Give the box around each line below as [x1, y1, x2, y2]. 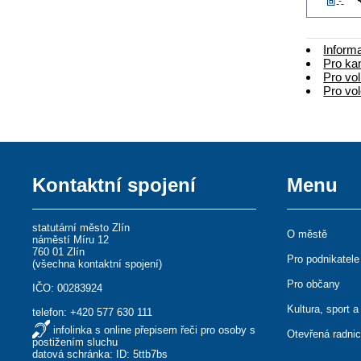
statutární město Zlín [32, 221, 131, 234]
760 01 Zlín [32, 245, 85, 258]
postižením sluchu [32, 335, 118, 348]
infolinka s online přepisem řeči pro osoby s [53, 323, 256, 336]
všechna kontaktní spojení [35, 257, 160, 270]
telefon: [32, 305, 71, 318]
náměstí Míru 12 [32, 233, 110, 246]
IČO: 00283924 [32, 281, 103, 294]
